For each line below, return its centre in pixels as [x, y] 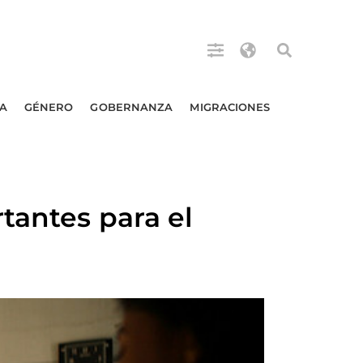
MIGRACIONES [230, 107]
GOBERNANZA [132, 107]
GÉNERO [49, 107]
